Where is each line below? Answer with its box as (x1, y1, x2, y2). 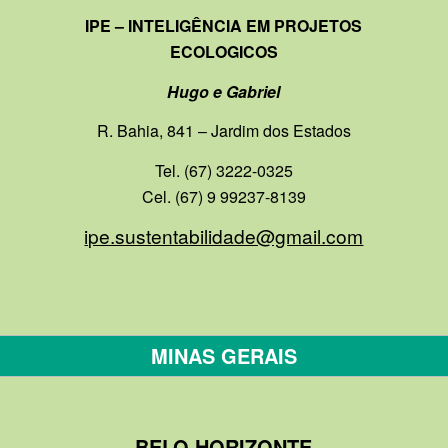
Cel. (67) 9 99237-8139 (141, 184, 306, 208)
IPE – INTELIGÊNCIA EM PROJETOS (85, 13, 363, 37)
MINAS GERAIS (150, 340, 297, 370)
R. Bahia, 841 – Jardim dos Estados (96, 119, 351, 143)
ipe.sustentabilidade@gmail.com (84, 222, 364, 250)
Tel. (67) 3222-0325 (154, 158, 293, 182)
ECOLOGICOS (169, 39, 278, 63)
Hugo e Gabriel (167, 79, 281, 103)
